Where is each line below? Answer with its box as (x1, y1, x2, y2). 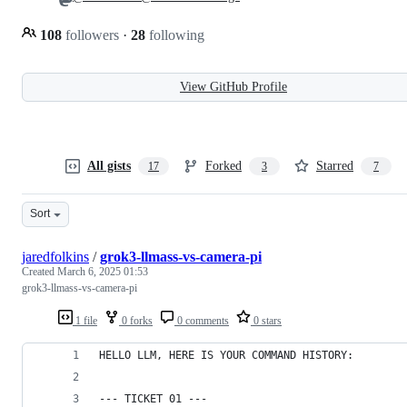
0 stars (251, 313, 282, 327)
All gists (87, 158, 131, 173)
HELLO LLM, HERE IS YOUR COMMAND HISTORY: (99, 348, 353, 362)
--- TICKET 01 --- (99, 392, 207, 405)
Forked (205, 158, 242, 173)
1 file (73, 313, 97, 327)
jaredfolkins (22, 248, 89, 264)
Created (22, 264, 57, 278)
